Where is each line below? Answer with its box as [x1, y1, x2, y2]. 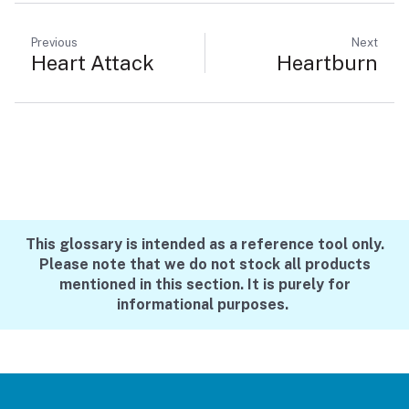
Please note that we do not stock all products [38, 255, 371, 273]
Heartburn [277, 50, 378, 75]
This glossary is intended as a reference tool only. [25, 235, 384, 253]
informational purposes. [117, 295, 292, 313]
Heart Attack [31, 50, 154, 75]
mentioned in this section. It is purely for [58, 275, 351, 293]
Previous [31, 35, 78, 49]
